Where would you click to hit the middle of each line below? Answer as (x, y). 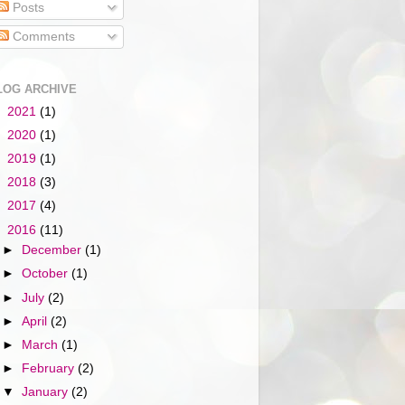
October (47, 274)
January (47, 392)
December (54, 250)
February (50, 368)
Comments (42, 37)
